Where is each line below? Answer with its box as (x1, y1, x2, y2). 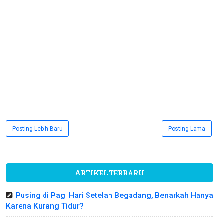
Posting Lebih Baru (12, 125, 63, 132)
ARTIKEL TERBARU (75, 168, 144, 178)
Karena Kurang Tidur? (6, 201, 84, 211)
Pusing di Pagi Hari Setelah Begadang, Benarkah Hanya (16, 191, 213, 200)
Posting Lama (168, 125, 205, 132)
